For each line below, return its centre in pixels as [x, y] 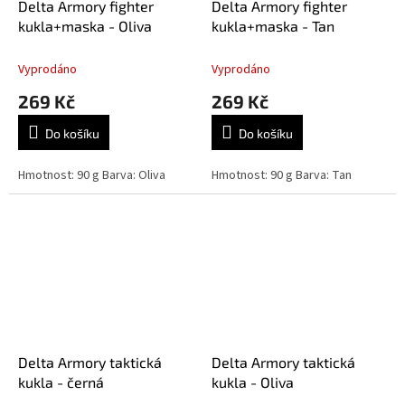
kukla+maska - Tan [273, 26]
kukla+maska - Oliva [85, 26]
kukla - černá [61, 382]
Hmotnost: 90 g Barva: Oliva [92, 176]
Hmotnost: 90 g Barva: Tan [282, 176]
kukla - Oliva [253, 382]
